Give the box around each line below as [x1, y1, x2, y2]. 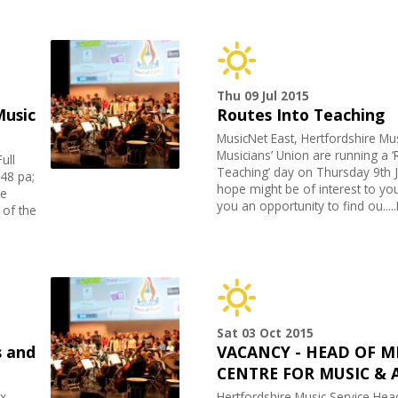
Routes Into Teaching [217, 104, 386, 126]
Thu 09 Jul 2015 [217, 87, 310, 105]
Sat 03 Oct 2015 [217, 324, 314, 342]
